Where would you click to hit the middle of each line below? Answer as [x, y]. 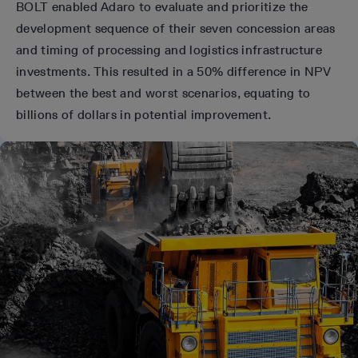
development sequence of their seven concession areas [176, 28]
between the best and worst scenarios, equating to [163, 93]
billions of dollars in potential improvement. [144, 114]
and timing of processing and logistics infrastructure [169, 50]
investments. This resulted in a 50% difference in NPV [173, 71]
